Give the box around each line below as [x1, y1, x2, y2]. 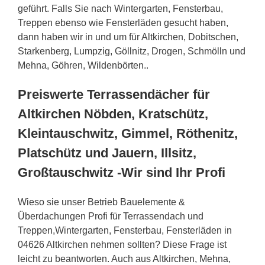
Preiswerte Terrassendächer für [18, 86, 210, 102]
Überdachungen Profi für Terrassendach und [18, 211, 203, 221]
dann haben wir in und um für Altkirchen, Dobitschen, [18, 31, 238, 42]
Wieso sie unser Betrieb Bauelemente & [18, 196, 185, 207]
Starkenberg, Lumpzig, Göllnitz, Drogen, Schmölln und [18, 46, 245, 56]
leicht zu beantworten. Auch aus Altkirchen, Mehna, [18, 253, 231, 264]
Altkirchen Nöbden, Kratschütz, [18, 106, 208, 121]
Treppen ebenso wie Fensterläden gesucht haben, [18, 17, 228, 28]
